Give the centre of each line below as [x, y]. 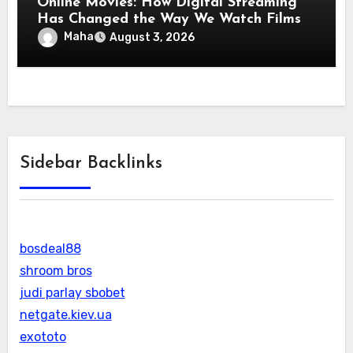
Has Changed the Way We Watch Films [169, 20]
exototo [43, 337]
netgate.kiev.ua [65, 315]
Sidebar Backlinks [91, 164]
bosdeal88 [50, 249]
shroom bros [56, 271]
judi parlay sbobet [72, 293]
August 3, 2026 [152, 38]
